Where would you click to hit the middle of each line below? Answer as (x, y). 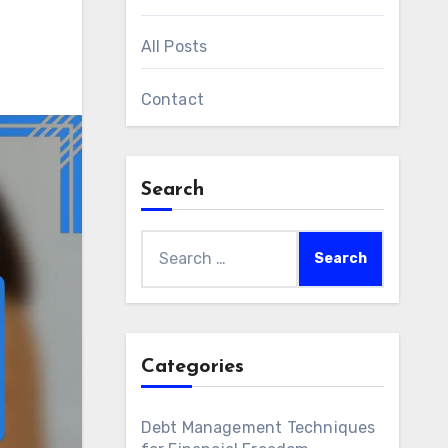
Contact (172, 99)
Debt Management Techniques (258, 427)
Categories (192, 367)
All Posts (174, 46)
